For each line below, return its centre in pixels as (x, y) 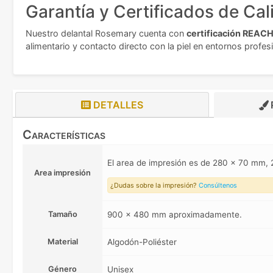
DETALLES (117, 105)
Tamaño (62, 214)
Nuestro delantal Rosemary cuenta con (106, 34)
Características (64, 135)
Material (62, 242)
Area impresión (62, 173)
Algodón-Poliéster (142, 242)
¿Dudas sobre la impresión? (154, 186)
